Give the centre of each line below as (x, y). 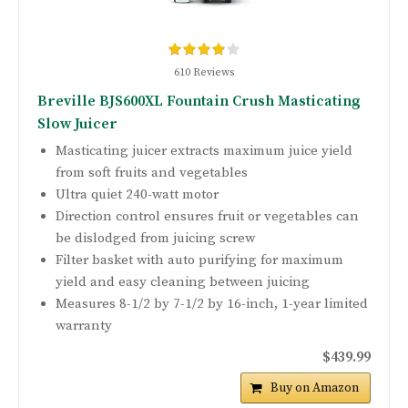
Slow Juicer (77, 124)
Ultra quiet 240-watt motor (137, 195)
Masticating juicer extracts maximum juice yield (204, 151)
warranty (84, 326)
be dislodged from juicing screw (155, 239)
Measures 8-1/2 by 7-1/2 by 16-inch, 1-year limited (212, 304)
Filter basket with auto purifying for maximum (199, 260)
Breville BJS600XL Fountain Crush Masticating (199, 102)
